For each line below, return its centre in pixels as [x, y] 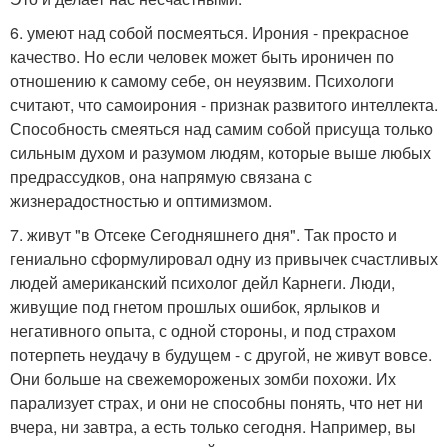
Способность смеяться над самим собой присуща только [221, 129]
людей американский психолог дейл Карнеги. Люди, [202, 283]
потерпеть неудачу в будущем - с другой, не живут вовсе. [221, 355]
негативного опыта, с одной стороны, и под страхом [203, 331]
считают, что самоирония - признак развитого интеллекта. [224, 105]
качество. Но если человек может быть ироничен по [202, 57]
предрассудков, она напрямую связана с [161, 177]
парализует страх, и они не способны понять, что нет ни [216, 403]
